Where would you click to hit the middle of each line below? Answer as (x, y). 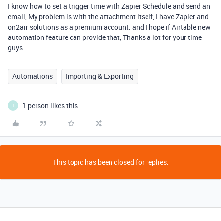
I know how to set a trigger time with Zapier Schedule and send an (109, 6)
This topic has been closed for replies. (110, 162)
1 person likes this (50, 105)
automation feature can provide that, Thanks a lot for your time (105, 37)
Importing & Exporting (100, 76)
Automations (33, 76)
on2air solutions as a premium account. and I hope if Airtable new (109, 27)
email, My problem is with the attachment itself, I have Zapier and (108, 17)
